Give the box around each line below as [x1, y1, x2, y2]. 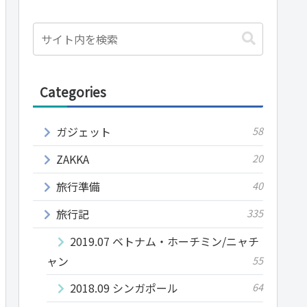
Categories [40, 82, 106, 101]
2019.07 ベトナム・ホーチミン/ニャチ [70, 232, 259, 249]
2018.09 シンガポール [70, 279, 178, 296]
